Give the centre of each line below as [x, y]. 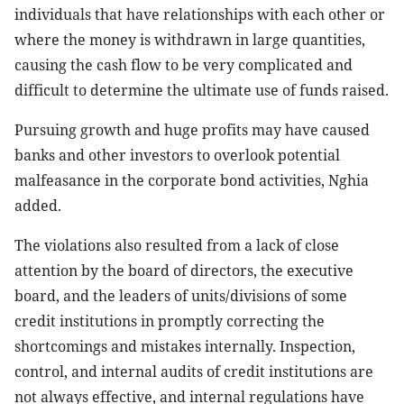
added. [38, 206]
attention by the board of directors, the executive [184, 271]
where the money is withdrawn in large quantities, [190, 40]
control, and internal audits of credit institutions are [194, 372]
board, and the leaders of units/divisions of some [181, 296]
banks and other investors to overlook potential [177, 155]
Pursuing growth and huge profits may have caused [192, 130]
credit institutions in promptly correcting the [170, 321]
